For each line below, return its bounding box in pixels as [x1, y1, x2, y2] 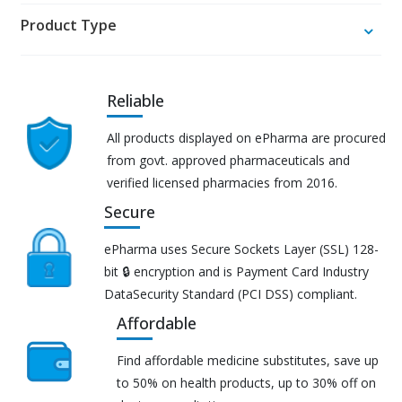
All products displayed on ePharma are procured [106, 129, 386, 147]
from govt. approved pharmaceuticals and [106, 152, 350, 170]
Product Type [21, 15, 117, 36]
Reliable [106, 90, 164, 112]
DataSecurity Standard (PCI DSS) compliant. [103, 285, 357, 303]
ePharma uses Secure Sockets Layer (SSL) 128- [103, 240, 379, 258]
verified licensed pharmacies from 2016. [106, 174, 337, 192]
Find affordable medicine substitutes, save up [117, 352, 380, 370]
